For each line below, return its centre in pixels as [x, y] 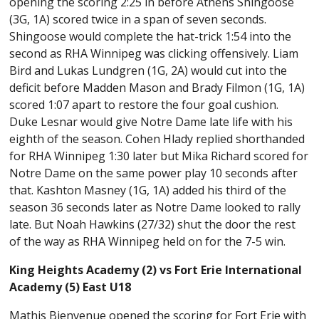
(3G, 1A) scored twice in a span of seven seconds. [138, 20]
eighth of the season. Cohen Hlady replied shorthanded [157, 139]
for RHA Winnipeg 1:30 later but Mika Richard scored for [159, 156]
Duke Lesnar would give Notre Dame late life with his [151, 122]
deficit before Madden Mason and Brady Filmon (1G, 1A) [157, 88]
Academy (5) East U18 [70, 287]
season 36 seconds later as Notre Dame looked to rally [155, 208]
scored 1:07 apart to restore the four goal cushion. [144, 105]
